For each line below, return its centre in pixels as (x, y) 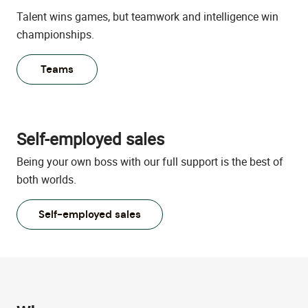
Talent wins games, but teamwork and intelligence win (147, 17)
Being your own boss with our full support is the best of (150, 162)
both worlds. (46, 180)
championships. (55, 35)
